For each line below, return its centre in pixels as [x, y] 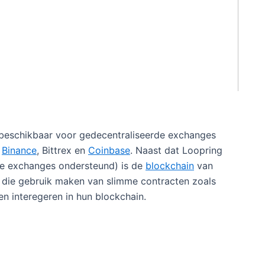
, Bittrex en [62, 151]
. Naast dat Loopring [176, 151]
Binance [19, 151]
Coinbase [109, 151]
